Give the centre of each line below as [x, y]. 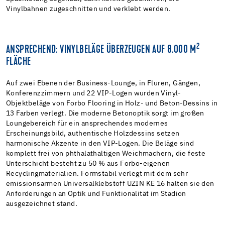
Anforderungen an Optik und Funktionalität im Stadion [96, 194]
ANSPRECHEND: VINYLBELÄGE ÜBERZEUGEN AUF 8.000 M [101, 50]
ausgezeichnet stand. [42, 204]
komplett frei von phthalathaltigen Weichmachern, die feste [106, 153]
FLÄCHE [19, 62]
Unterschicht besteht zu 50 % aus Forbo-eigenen [88, 163]
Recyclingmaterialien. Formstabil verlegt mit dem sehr [97, 174]
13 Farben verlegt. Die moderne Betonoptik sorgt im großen [105, 113]
